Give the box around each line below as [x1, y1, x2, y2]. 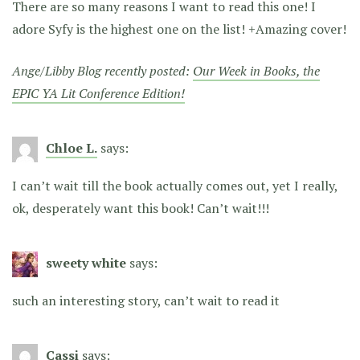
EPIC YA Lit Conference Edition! [12, 84, 185, 102]
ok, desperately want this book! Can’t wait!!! [12, 198, 269, 217]
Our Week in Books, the [193, 61, 320, 80]
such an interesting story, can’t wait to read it [12, 291, 280, 309]
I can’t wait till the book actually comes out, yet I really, [12, 176, 337, 194]
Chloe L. [46, 138, 97, 157]
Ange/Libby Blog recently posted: [12, 61, 193, 80]
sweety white [46, 253, 126, 272]
